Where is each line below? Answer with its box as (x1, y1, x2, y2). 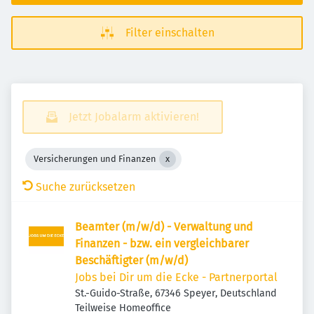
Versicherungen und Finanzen (34, 153, 156, 164)
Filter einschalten (125, 26, 214, 39)
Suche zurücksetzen (36, 180, 135, 193)
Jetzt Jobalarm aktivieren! (69, 110, 199, 123)
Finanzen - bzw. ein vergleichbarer (75, 237, 249, 250)
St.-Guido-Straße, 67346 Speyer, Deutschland (75, 287, 278, 299)
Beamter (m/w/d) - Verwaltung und (75, 220, 253, 233)
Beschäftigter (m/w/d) (75, 254, 188, 267)
